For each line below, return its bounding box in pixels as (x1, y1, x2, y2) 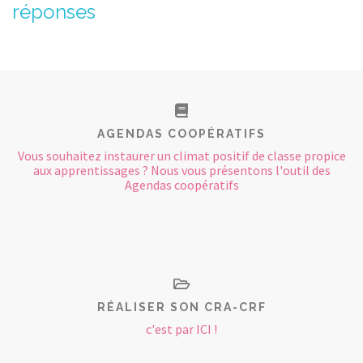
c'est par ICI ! (146, 321, 217, 337)
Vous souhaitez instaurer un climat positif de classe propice (17, 147, 346, 164)
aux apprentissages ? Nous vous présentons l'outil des (32, 162, 331, 178)
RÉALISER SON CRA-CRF (96, 301, 267, 314)
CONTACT (38, 25, 88, 36)
